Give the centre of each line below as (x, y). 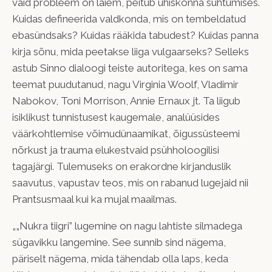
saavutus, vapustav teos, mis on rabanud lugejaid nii (130, 182)
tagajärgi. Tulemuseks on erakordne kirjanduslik (122, 166)
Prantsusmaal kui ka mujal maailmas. (94, 199)
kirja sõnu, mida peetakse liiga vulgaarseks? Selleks (131, 51)
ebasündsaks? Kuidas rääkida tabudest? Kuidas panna (135, 35)
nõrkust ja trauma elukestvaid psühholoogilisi (116, 150)
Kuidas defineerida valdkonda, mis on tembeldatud (129, 19)
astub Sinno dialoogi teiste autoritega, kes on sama (130, 68)
